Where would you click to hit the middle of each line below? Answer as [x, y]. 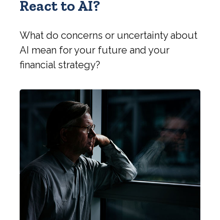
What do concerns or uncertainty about [109, 36]
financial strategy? [60, 65]
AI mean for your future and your [95, 50]
